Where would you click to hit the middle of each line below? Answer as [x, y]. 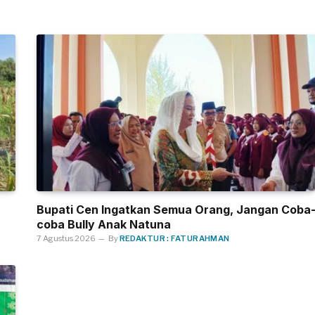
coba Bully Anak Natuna [103, 225]
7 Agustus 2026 [66, 239]
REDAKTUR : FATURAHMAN [174, 239]
